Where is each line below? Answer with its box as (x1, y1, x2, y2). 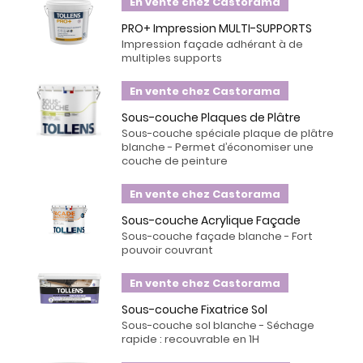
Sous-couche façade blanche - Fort (122, 228, 313, 244)
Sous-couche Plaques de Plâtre (122, 109, 301, 126)
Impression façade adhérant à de (122, 36, 303, 52)
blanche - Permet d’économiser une (122, 139, 314, 155)
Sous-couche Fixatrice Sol (122, 301, 267, 318)
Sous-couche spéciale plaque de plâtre (122, 126, 334, 141)
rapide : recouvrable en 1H (122, 331, 259, 347)
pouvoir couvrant (122, 242, 213, 258)
